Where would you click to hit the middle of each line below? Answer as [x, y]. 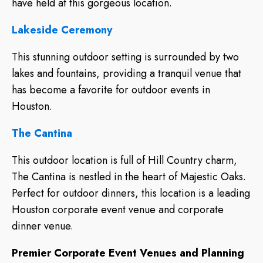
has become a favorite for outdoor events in [111, 90]
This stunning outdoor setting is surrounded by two [125, 57]
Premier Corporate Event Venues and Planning [128, 253]
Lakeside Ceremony [62, 30]
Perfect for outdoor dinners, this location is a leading [131, 193]
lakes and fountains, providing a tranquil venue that [127, 73]
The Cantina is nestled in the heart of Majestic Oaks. [129, 176]
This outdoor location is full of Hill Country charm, [124, 160]
